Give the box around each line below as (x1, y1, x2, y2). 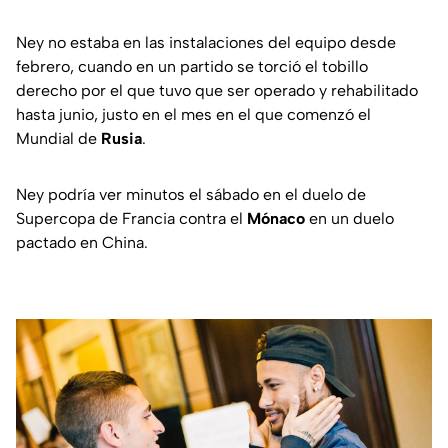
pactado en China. (16, 233, 148, 253)
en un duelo (305, 209, 394, 229)
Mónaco (247, 209, 305, 229)
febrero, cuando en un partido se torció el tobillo (16, 57, 368, 77)
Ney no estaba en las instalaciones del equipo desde (16, 33, 396, 53)
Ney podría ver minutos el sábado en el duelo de (16, 185, 366, 205)
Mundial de (16, 129, 101, 149)
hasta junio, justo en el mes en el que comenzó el (16, 105, 371, 125)
